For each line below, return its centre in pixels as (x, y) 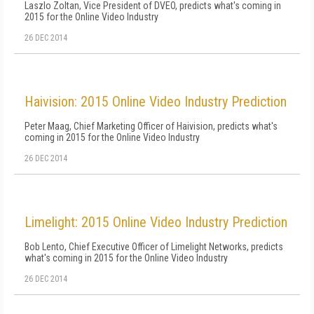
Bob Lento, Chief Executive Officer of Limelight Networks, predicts (154, 247)
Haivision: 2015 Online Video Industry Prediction (156, 102)
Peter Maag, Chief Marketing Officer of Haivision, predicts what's (151, 126)
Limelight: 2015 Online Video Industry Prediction (156, 222)
